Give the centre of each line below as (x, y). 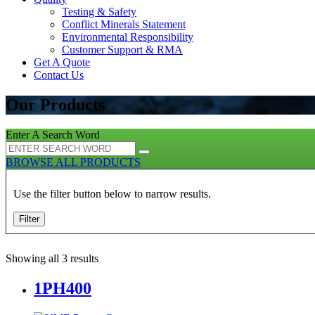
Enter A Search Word (53, 134)
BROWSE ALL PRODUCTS (73, 162)
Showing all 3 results (52, 258)
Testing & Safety (99, 12)
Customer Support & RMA (122, 50)
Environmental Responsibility (128, 37)
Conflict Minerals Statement (124, 24)
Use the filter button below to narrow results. (112, 193)
